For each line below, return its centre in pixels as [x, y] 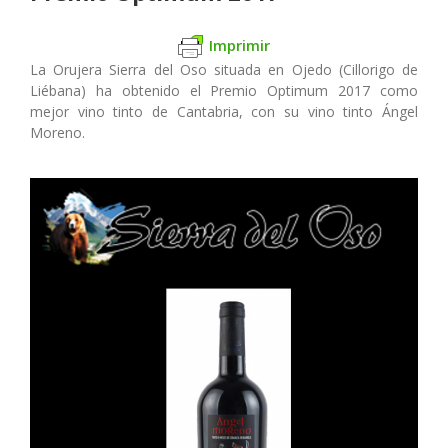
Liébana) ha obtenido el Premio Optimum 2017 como [224, 91]
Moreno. [57, 133]
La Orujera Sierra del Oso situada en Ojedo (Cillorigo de [224, 70]
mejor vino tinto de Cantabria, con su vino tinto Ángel [224, 112]
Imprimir [239, 44]
